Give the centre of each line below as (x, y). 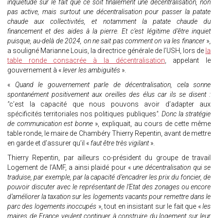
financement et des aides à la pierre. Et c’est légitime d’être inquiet (109, 31)
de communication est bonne (51, 124)
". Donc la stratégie (183, 114)
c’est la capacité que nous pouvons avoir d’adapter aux (110, 104)
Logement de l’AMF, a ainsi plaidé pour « (70, 168)
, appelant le (188, 61)
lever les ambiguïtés (91, 70)
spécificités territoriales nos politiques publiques (82, 114)
